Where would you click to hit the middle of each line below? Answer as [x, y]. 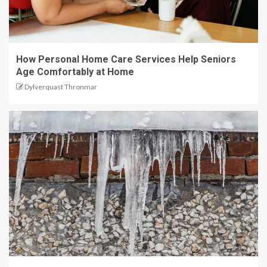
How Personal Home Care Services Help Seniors [126, 60]
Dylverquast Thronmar [61, 87]
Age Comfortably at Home [75, 72]
